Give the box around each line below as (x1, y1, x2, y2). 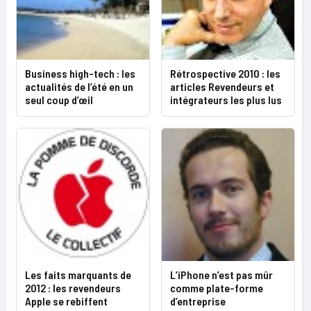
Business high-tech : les (25, 67, 135, 80)
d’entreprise (170, 294, 226, 308)
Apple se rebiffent (25, 294, 108, 308)
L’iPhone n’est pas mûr (170, 268, 273, 281)
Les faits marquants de (25, 268, 131, 281)
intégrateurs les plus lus (170, 93, 282, 106)
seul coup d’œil (25, 93, 93, 106)
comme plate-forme (170, 281, 263, 294)
